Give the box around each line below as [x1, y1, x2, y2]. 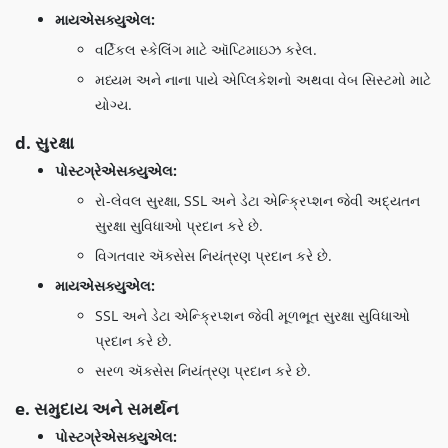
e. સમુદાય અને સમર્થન [15, 397, 179, 420]
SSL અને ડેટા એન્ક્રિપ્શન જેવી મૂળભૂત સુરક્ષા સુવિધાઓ [95, 306, 410, 325]
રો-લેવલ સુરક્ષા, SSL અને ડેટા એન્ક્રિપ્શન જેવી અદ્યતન [95, 191, 420, 210]
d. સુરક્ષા [15, 131, 74, 154]
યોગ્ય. [95, 95, 132, 114]
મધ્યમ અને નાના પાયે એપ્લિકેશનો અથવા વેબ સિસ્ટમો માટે [95, 70, 431, 89]
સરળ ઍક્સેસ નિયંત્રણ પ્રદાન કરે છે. [95, 361, 311, 380]
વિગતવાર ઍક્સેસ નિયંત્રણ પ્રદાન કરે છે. [95, 246, 332, 265]
